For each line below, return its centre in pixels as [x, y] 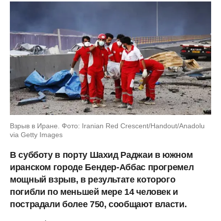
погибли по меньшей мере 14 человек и [94, 192]
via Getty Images [36, 134]
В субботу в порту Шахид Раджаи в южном [101, 155]
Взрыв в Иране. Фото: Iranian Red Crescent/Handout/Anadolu [107, 126]
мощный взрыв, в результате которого [93, 179]
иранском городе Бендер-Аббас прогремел [102, 167]
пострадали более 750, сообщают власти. [98, 204]
